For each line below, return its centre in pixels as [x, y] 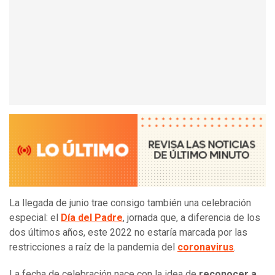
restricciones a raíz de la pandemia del [93, 247]
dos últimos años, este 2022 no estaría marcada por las [128, 233]
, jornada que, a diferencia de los [192, 218]
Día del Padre [92, 218]
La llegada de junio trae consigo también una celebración [130, 203]
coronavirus [206, 247]
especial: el [35, 218]
